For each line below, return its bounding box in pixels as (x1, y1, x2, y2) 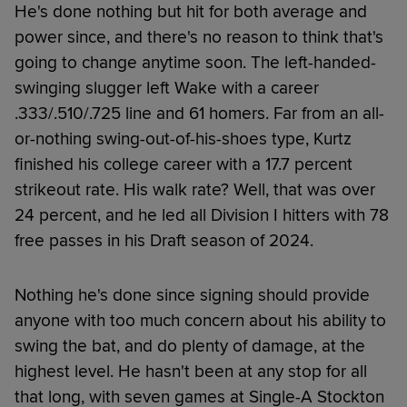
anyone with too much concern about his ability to (15, 309, 386, 332)
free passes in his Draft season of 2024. (15, 229, 313, 252)
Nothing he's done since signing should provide (15, 283, 370, 306)
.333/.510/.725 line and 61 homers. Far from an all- (15, 102, 384, 124)
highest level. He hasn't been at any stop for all (15, 360, 367, 382)
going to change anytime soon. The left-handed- (15, 51, 376, 74)
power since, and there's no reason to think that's (15, 25, 383, 48)
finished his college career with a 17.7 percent (15, 153, 352, 175)
